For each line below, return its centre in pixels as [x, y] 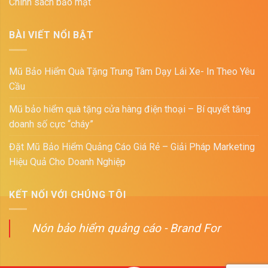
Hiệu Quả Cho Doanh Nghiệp [67, 162]
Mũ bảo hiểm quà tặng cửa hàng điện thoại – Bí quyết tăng [130, 109]
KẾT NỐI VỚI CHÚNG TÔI [68, 194]
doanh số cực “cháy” [51, 124]
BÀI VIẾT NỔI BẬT [51, 35]
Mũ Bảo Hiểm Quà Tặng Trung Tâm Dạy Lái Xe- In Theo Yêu [132, 71]
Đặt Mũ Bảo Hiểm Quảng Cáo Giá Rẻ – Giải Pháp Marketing [132, 147]
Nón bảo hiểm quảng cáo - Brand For [126, 229]
